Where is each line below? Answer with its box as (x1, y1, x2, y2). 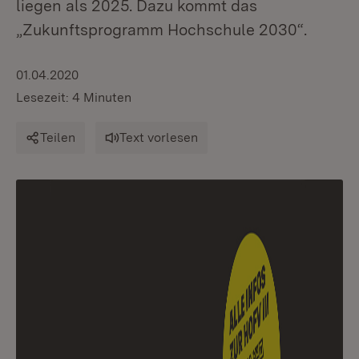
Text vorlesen (119, 130, 198, 145)
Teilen (40, 130, 75, 145)
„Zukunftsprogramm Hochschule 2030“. (16, 20, 307, 39)
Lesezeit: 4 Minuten (16, 90, 131, 105)
